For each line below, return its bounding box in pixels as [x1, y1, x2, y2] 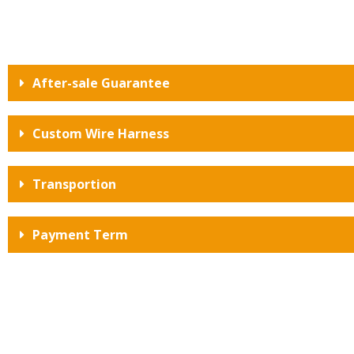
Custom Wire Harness [32, 124, 169, 142]
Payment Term [32, 225, 128, 243]
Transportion [32, 175, 116, 193]
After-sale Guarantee [32, 73, 170, 92]
